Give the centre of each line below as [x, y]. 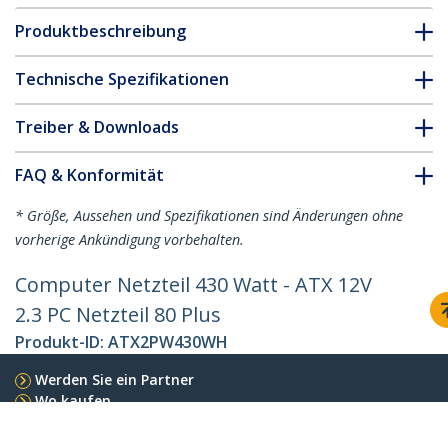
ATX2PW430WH [168, 342]
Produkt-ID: [61, 342]
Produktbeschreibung [100, 31]
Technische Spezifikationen [122, 79]
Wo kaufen [73, 401]
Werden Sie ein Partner [114, 380]
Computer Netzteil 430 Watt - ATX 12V [193, 285]
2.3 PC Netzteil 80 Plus [118, 315]
